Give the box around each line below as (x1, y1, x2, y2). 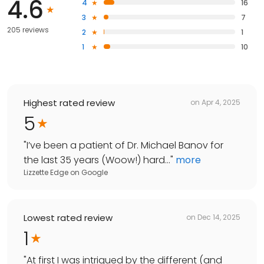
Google (81, 167, 108, 177)
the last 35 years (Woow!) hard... (24, 153, 170, 167)
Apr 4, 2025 (202, 97, 240, 108)
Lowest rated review (24, 211, 113, 224)
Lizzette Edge (24, 167, 68, 177)
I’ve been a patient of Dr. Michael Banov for (27, 138, 223, 152)
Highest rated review (24, 96, 115, 109)
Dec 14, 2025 (197, 212, 240, 223)
